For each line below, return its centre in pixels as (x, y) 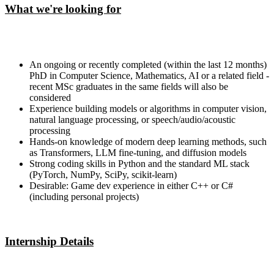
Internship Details (49, 241)
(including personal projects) (84, 197)
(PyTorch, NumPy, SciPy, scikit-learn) (103, 175)
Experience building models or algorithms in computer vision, (148, 109)
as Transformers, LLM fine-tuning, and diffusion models (138, 153)
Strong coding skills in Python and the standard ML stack (139, 164)
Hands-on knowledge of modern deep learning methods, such (148, 142)
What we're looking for (63, 9)
